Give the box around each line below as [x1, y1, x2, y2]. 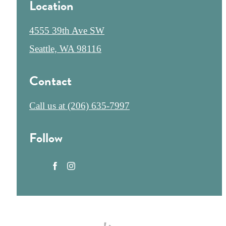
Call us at [29, 100, 65, 111]
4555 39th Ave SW [29, 25, 104, 36]
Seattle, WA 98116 [29, 43, 101, 54]
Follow [29, 128, 63, 148]
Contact [29, 71, 72, 91]
